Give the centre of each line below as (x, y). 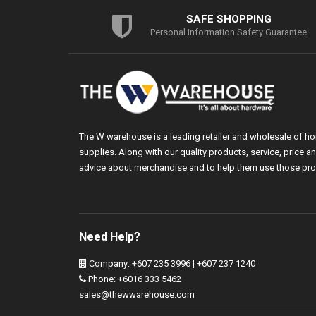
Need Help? (110, 237)
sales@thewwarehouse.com (137, 295)
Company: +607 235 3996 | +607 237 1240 (171, 264)
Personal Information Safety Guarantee (229, 32)
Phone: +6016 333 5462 (134, 279)
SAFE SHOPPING (229, 19)
